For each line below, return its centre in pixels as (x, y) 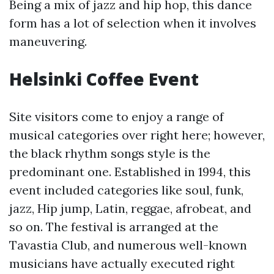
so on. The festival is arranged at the (114, 227)
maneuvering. (48, 42)
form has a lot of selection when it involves (133, 23)
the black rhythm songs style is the (110, 154)
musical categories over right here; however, (137, 135)
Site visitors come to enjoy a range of (117, 117)
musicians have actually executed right (122, 264)
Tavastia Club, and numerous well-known (128, 245)
